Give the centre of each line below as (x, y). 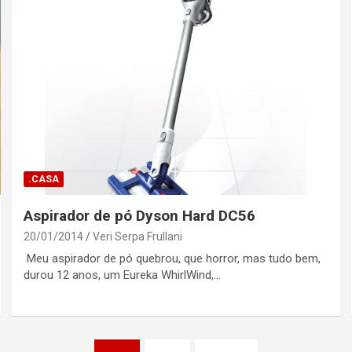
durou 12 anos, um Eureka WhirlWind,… (123, 275)
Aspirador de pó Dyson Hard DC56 (140, 216)
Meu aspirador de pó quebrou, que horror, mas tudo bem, (172, 259)
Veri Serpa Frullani (138, 237)
